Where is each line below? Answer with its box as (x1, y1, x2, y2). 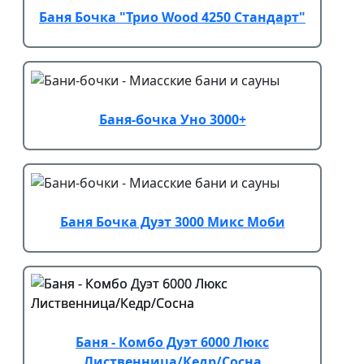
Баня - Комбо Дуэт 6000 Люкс (76, 332, 269, 351)
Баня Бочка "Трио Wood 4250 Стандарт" (39, 8, 305, 27)
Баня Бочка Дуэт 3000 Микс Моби (59, 212, 285, 231)
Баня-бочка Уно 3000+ (98, 110, 246, 128)
